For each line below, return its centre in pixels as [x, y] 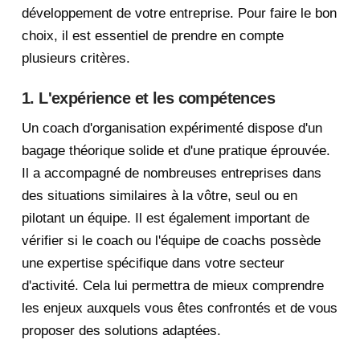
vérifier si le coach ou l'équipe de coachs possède [171, 241]
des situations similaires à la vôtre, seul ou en [159, 196]
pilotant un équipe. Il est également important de [165, 219]
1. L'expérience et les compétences [148, 98]
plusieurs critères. [76, 59]
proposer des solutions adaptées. [121, 331]
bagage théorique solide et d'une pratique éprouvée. [176, 151]
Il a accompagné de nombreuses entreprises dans [171, 174]
